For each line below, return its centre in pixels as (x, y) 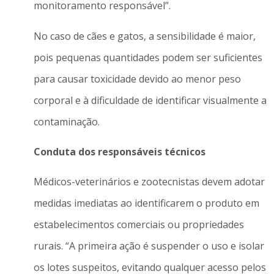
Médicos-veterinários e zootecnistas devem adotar (149, 182)
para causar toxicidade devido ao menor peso (137, 79)
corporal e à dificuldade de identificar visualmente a (150, 100)
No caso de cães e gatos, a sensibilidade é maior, (144, 36)
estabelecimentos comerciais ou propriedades (139, 225)
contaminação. (66, 121)
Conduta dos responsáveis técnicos (119, 152)
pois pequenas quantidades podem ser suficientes (148, 57)
